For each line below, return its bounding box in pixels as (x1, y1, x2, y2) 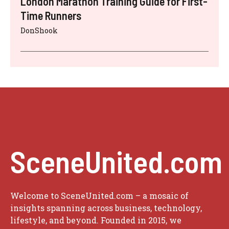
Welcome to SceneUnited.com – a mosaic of (10, 190, 189, 201)
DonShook (20, 25, 58, 35)
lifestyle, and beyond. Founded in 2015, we (10, 214, 181, 225)
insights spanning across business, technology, (10, 202, 202, 213)
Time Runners (20, 8, 81, 22)
